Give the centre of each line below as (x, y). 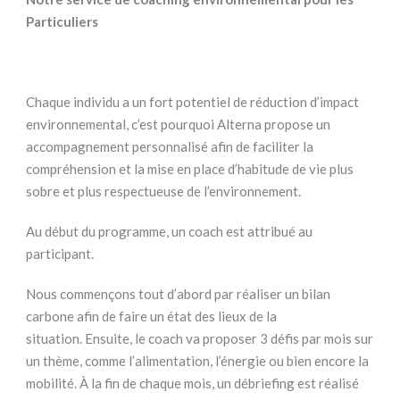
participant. (60, 254)
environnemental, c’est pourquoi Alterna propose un (178, 125)
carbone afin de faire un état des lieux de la (151, 317)
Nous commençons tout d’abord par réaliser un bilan (178, 294)
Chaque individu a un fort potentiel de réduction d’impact (192, 102)
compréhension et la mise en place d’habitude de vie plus (190, 169)
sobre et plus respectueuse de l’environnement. (163, 192)
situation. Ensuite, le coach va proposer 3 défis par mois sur (200, 339)
